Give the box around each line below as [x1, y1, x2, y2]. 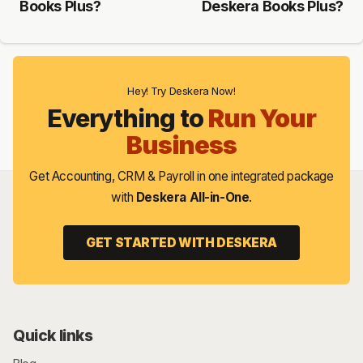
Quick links [13, 325, 93, 345]
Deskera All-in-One [135, 189, 250, 205]
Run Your [207, 103, 317, 134]
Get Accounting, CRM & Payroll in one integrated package [29, 168, 334, 184]
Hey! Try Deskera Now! [127, 83, 236, 97]
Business [126, 130, 237, 160]
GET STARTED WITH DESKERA [86, 235, 277, 251]
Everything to [46, 103, 208, 134]
